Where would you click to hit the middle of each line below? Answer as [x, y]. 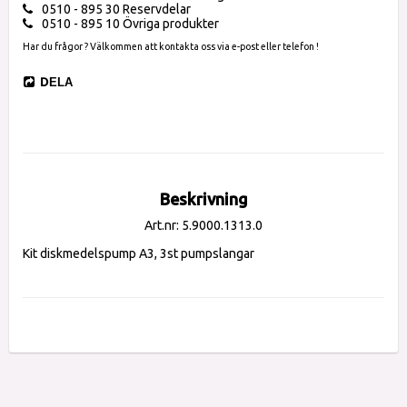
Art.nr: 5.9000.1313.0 [203, 225]
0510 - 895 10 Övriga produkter [130, 24]
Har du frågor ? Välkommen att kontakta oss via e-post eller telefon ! [171, 46]
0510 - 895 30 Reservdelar [116, 9]
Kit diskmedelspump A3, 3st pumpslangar [139, 253]
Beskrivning [203, 199]
